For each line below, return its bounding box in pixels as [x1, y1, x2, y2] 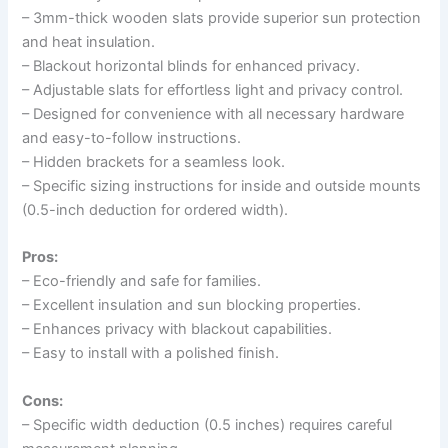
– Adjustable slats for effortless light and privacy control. [22, 80, 404, 99]
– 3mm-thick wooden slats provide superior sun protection [22, 8, 422, 27]
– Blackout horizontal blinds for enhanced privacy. [22, 56, 361, 75]
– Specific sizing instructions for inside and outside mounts [22, 176, 422, 195]
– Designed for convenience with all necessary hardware [22, 104, 405, 123]
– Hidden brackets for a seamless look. [22, 152, 286, 171]
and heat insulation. [22, 32, 156, 51]
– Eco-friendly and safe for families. [22, 272, 262, 291]
